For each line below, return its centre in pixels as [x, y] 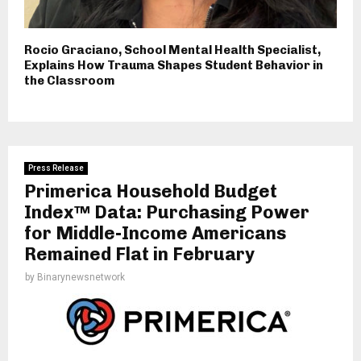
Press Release [56, 168]
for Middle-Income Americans [155, 234]
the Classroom [69, 81]
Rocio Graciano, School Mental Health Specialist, [172, 50]
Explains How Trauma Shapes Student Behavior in [174, 66]
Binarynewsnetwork [81, 278]
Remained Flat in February [139, 255]
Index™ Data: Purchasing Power [167, 213]
